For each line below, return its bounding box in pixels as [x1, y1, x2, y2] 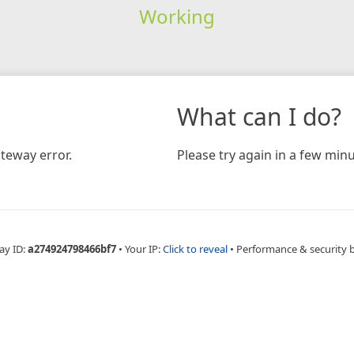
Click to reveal [163, 241, 228, 256]
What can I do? [177, 100, 341, 133]
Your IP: [125, 241, 163, 256]
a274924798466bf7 [28, 241, 116, 256]
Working [138, 2, 215, 29]
